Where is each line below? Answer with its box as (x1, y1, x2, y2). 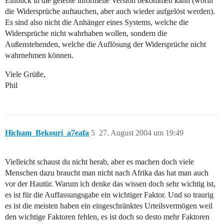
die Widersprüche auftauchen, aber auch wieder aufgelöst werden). (5, 7, 215, 16)
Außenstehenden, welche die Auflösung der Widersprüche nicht (5, 40, 206, 49)
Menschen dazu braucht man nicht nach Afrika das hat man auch (5, 168, 208, 177)
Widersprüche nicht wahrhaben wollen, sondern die (5, 29, 167, 38)
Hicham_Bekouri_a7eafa (5, 128, 89, 137)
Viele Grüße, (5, 70, 45, 79)
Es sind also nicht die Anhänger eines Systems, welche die (5, 18, 188, 27)
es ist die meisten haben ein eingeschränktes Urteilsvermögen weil (5, 201, 212, 210)
